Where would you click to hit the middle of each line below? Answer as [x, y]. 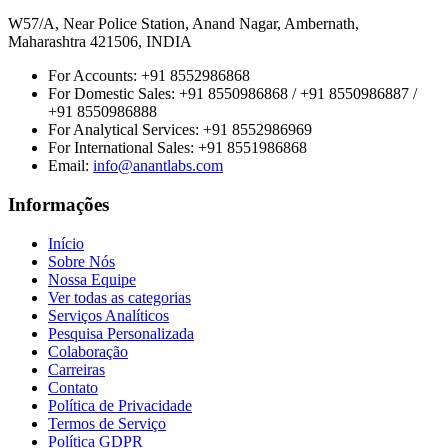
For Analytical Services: [125, 130]
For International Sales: [123, 148]
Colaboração [88, 351]
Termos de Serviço [107, 423]
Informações [58, 205]
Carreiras [76, 369]
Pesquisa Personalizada [121, 333]
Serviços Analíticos [108, 315]
